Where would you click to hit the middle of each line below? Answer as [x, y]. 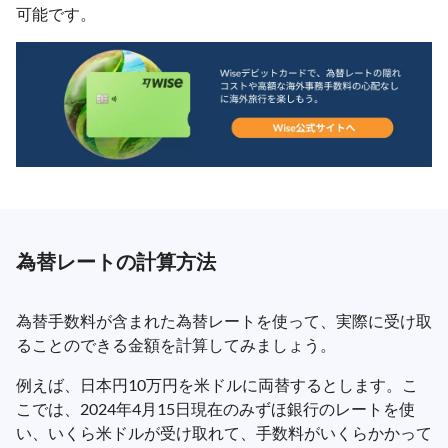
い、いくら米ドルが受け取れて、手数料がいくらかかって [224, 432]
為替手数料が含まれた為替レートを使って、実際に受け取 [224, 320]
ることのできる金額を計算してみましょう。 [176, 344]
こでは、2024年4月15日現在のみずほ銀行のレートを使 [215, 408]
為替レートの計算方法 [116, 260]
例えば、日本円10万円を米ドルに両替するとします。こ [217, 384]
